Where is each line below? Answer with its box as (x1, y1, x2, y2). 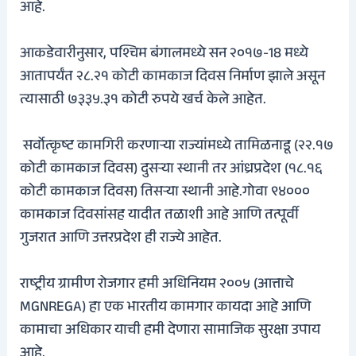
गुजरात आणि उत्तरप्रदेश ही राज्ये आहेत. (20, 227, 222, 252)
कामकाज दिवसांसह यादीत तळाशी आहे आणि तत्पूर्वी (20, 204, 300, 229)
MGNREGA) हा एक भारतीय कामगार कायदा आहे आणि (20, 296, 311, 321)
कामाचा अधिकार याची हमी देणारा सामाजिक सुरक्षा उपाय (20, 319, 321, 344)
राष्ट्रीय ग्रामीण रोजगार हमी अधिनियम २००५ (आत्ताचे (20, 273, 295, 298)
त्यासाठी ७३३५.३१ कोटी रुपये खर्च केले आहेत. (20, 89, 267, 114)
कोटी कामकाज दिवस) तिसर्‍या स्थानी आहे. (20, 181, 243, 206)
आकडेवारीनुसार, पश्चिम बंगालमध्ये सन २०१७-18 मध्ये (20, 43, 309, 68)
